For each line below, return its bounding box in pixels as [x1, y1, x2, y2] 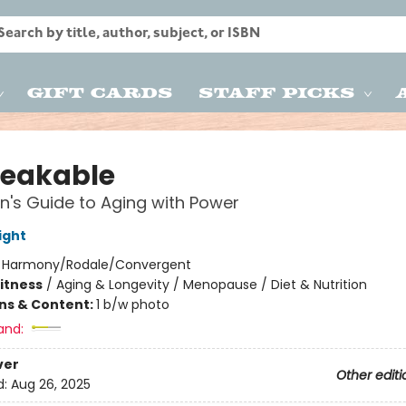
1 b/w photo [95, 295, 169, 314]
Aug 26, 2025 [10, 375, 91, 394]
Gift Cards [27, 82, 173, 101]
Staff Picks [198, 82, 355, 101]
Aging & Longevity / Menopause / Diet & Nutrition [55, 275, 367, 294]
